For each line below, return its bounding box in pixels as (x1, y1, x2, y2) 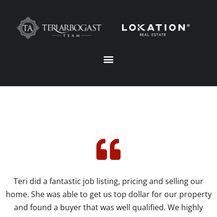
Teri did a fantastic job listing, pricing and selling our (14, 175, 203, 186)
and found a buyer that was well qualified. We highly (14, 201, 203, 213)
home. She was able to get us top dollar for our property (5, 188, 212, 200)
